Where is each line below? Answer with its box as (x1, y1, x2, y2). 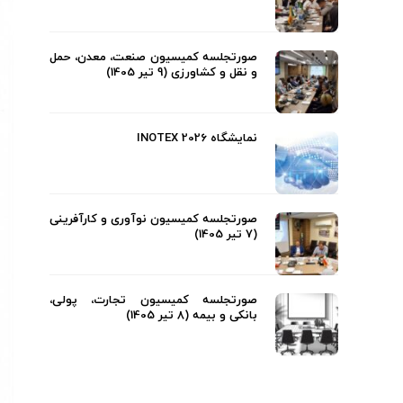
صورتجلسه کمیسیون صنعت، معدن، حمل (49, 49, 258, 66)
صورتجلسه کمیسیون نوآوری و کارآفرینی (49, 211, 258, 228)
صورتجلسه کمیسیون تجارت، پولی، (49, 292, 258, 309)
